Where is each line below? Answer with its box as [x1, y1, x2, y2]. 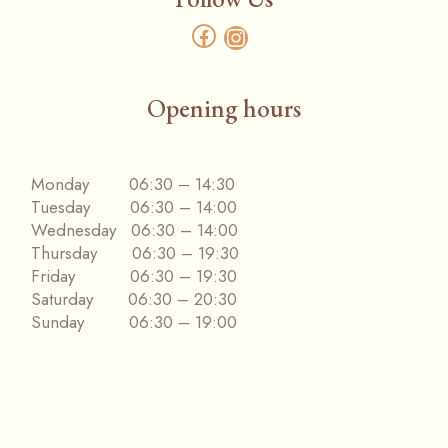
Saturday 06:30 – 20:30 [31, 287, 238, 312]
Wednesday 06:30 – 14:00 [31, 218, 239, 243]
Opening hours [147, 92, 301, 125]
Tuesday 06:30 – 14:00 [31, 195, 238, 220]
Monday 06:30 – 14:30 [31, 172, 236, 197]
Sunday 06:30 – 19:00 [31, 310, 238, 335]
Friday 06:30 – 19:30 [31, 264, 238, 289]
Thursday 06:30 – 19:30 [31, 241, 240, 266]
